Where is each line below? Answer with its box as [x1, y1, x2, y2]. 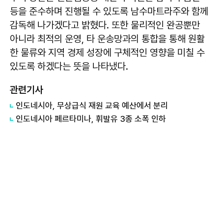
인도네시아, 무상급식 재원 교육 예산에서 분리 [16, 101, 168, 110]
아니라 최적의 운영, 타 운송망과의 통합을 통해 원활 [10, 33, 205, 45]
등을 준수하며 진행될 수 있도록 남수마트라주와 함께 [10, 5, 208, 17]
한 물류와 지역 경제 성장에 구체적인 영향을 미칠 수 [10, 47, 205, 58]
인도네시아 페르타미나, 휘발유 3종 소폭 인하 [16, 114, 166, 124]
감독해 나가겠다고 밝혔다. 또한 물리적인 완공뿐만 [10, 19, 200, 31]
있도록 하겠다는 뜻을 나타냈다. [10, 60, 128, 72]
